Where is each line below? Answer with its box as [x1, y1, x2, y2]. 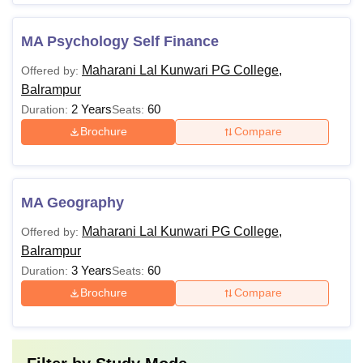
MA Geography [21, 194, 124, 211]
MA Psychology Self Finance [21, 32, 219, 49]
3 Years [71, 263, 112, 277]
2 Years [71, 101, 112, 116]
